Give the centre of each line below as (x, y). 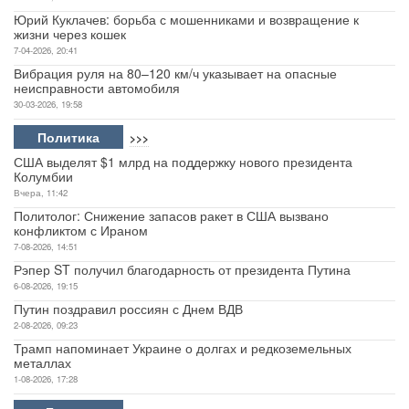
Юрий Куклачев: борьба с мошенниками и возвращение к (186, 19)
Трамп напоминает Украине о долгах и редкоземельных (183, 347)
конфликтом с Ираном (81, 230)
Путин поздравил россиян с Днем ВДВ (128, 308)
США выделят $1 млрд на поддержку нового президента (183, 161)
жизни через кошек (70, 33)
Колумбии (43, 176)
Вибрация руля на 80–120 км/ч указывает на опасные (175, 73)
